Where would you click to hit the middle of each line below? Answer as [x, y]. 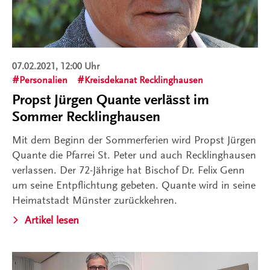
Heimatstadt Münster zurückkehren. [95, 200]
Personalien [43, 80]
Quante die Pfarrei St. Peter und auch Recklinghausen [134, 155]
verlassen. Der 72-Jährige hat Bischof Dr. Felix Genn [128, 170]
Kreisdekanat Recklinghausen [144, 80]
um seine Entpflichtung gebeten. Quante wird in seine [134, 185]
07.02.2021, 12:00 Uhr [56, 66]
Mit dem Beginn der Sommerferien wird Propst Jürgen [134, 140]
